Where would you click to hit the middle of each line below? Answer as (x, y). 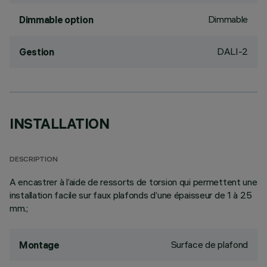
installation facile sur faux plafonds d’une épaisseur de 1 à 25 (131, 195)
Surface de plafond (209, 244)
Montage (39, 245)
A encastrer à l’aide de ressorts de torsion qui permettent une (133, 182)
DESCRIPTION (34, 160)
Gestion (37, 52)
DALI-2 (232, 51)
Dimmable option (56, 20)
